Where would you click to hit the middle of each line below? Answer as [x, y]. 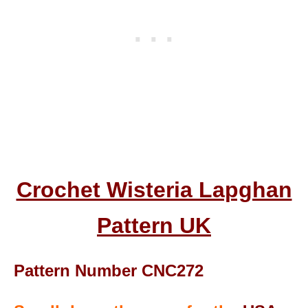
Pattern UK [154, 225]
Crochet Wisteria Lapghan [154, 189]
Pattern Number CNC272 [109, 270]
